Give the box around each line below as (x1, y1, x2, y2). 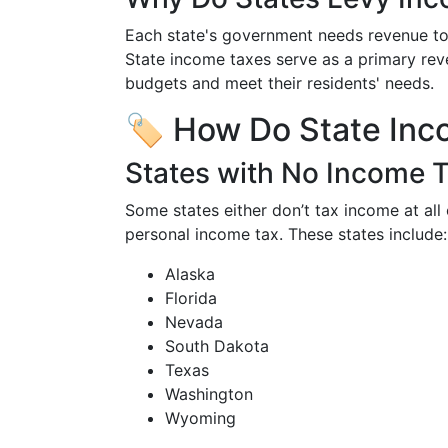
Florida (165, 288, 217, 308)
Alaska (165, 264, 215, 284)
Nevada (165, 312, 223, 332)
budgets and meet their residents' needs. (125, 73, 434, 93)
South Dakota (165, 336, 269, 356)
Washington (165, 384, 253, 404)
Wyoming (165, 408, 236, 428)
